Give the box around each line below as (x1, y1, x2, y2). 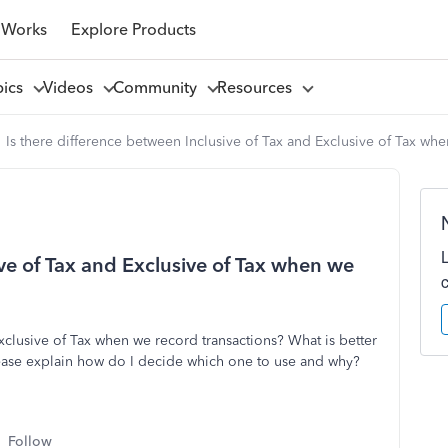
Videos (42, 77, 101, 97)
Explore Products (70, 19, 196, 39)
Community (112, 77, 205, 97)
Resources (216, 77, 300, 97)
